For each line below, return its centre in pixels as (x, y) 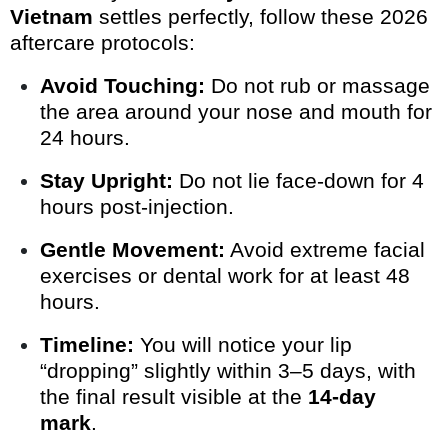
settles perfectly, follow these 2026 (260, 17)
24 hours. (85, 138)
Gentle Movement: (132, 250)
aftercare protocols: (102, 43)
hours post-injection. (137, 207)
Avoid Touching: (122, 86)
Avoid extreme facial (325, 250)
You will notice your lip (243, 345)
